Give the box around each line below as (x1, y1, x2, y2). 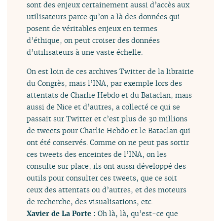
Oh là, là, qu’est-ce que (98, 208, 179, 218)
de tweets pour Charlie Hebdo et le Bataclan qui (27, 125, 191, 135)
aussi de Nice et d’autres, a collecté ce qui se (27, 102, 181, 111)
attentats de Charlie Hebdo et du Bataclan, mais (27, 90, 192, 100)
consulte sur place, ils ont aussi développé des (27, 161, 186, 171)
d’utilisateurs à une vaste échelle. (27, 47, 143, 57)
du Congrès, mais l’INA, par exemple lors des (27, 78, 183, 88)
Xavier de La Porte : (27, 208, 98, 218)
